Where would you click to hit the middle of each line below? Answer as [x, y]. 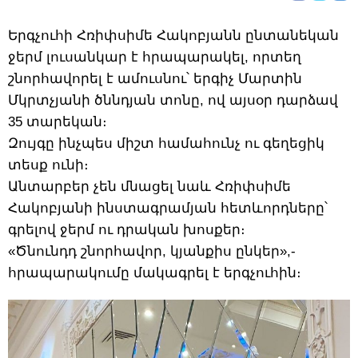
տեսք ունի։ [48, 165]
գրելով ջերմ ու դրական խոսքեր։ [127, 229]
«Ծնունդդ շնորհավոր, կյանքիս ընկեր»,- [152, 251]
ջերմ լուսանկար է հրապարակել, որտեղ [155, 57]
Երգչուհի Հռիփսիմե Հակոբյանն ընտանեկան [173, 35]
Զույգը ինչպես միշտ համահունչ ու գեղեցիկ [166, 143]
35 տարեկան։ [58, 121]
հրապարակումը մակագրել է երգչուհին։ [155, 272]
